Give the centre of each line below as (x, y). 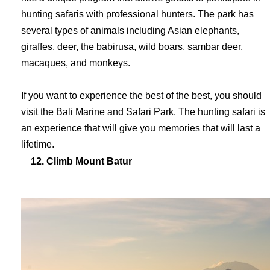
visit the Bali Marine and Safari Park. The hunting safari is (143, 112)
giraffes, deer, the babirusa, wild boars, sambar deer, (132, 47)
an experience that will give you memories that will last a (141, 128)
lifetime (36, 144)
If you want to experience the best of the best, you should (141, 96)
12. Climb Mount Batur (81, 161)
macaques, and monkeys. (76, 63)
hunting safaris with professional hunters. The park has (137, 14)
